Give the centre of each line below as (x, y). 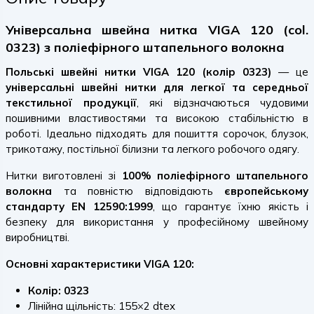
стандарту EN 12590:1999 (79, 206)
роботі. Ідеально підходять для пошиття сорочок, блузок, (157, 134)
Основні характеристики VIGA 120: (100, 264)
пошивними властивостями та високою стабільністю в (157, 118)
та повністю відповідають (138, 191)
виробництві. (37, 237)
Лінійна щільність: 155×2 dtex (102, 306)
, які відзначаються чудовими (222, 103)
